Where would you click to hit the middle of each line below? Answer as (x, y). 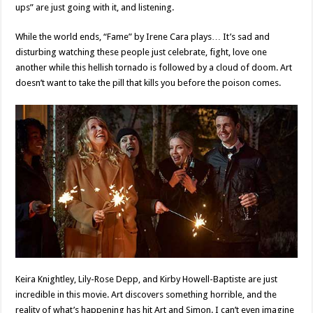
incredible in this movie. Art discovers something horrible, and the (146, 294)
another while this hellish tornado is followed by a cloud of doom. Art (154, 68)
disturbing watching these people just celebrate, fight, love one (141, 52)
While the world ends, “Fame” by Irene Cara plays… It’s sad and (143, 37)
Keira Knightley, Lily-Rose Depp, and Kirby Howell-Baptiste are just (147, 279)
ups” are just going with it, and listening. (95, 8)
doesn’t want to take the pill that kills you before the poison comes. (148, 83)
